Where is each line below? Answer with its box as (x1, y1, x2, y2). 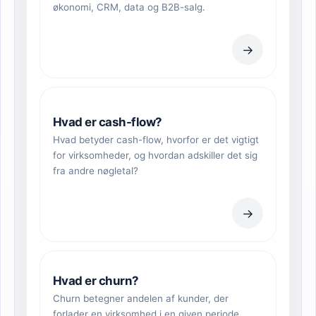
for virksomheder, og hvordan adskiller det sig (53, 150, 257, 162)
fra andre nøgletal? (53, 165, 138, 177)
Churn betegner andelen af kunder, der (53, 293, 229, 305)
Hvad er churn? (53, 274, 139, 288)
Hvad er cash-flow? (53, 115, 162, 130)
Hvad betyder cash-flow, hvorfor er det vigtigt (53, 134, 259, 146)
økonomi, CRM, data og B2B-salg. (53, 1, 205, 13)
